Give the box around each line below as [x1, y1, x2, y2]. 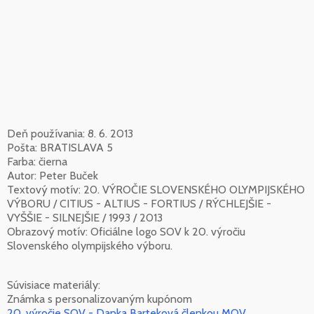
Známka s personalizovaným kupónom [7, 292, 192, 306]
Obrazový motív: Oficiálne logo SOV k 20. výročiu [7, 224, 245, 238]
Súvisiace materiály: [7, 278, 100, 292]
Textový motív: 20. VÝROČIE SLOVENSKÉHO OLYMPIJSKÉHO [7, 182, 305, 196]
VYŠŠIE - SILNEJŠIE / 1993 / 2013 [7, 210, 163, 224]
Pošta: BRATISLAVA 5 [7, 140, 113, 154]
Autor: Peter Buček [7, 168, 98, 182]
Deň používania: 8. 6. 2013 [7, 126, 133, 140]
